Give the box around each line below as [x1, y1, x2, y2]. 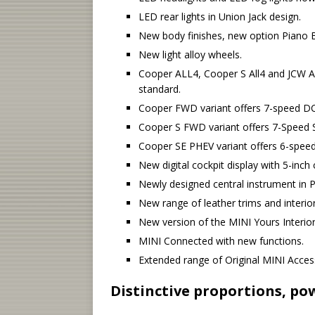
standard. [139, 82, 181, 96]
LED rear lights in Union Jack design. [139, 10, 301, 24]
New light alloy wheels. [139, 48, 242, 62]
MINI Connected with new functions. [139, 234, 304, 248]
